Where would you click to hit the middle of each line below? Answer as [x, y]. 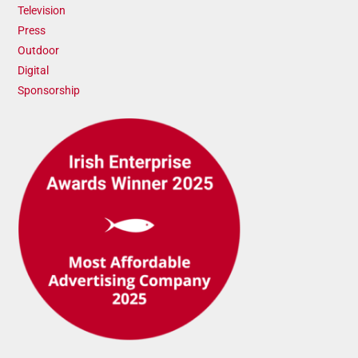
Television [42, 10]
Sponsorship [49, 90]
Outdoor [39, 50]
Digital [34, 70]
